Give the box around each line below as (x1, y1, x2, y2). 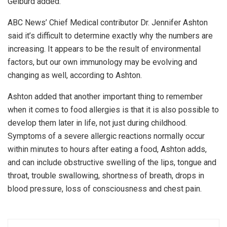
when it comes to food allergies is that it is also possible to (8, 105, 219, 115)
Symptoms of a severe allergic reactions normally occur (8, 131, 205, 141)
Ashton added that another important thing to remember (8, 92, 203, 102)
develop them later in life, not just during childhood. (8, 118, 187, 128)
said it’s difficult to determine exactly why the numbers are (8, 31, 213, 41)
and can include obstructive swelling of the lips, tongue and (8, 158, 216, 168)
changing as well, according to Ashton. (8, 70, 142, 81)
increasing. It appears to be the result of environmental (8, 44, 201, 54)
